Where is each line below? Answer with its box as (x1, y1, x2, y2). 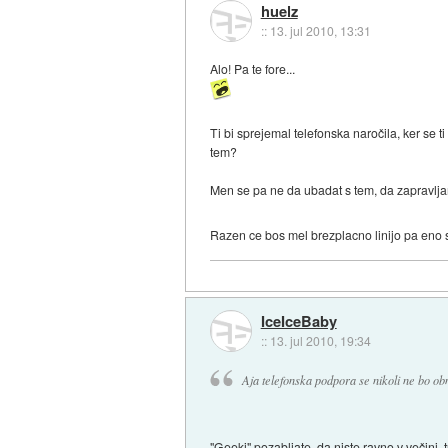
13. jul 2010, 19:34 (269, 332, 371, 350)
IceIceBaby (260, 310, 337, 333)
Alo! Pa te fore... (210, 60, 296, 78)
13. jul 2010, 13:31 (269, 21, 371, 39)
